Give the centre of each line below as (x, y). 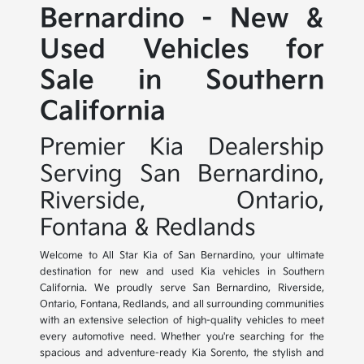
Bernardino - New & (182, 19)
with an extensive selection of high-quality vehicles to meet (182, 321)
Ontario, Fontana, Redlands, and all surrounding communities (182, 305)
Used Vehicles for (182, 50)
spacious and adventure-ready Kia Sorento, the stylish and (182, 353)
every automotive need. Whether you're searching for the (182, 337)
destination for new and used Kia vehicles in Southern (182, 272)
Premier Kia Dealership (182, 148)
